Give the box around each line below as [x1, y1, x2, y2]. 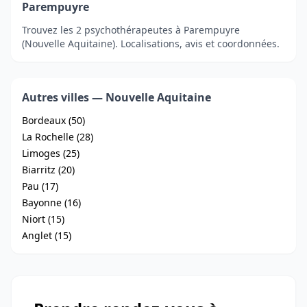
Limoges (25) [22, 147, 79, 160]
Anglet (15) [22, 229, 71, 242]
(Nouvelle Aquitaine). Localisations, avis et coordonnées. [22, 37, 280, 50]
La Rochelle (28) [22, 130, 93, 143]
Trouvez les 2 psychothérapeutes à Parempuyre [22, 23, 240, 36]
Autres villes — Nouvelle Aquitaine [22, 90, 211, 105]
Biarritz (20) [22, 163, 75, 176]
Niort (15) [22, 212, 64, 225]
